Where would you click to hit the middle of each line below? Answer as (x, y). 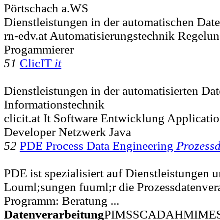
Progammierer (39, 49)
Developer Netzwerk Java (68, 132)
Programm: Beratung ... (62, 200)
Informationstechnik (54, 104)
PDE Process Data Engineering (98, 145)
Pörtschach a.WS (46, 8)
